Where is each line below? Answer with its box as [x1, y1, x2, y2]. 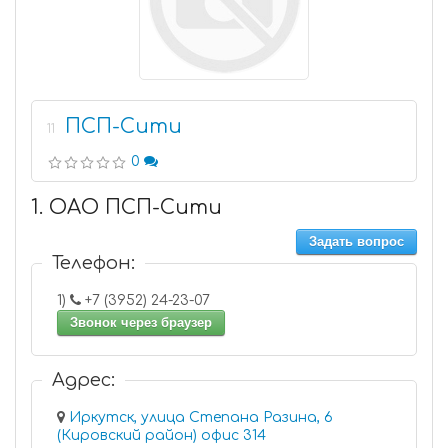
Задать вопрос [309, 234, 404, 249]
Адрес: [52, 370, 115, 390]
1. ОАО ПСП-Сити [31, 196, 222, 219]
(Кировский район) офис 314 [201, 428, 266, 443]
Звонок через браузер [70, 315, 212, 330]
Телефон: [52, 253, 135, 273]
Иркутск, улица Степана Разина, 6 [69, 410, 333, 425]
